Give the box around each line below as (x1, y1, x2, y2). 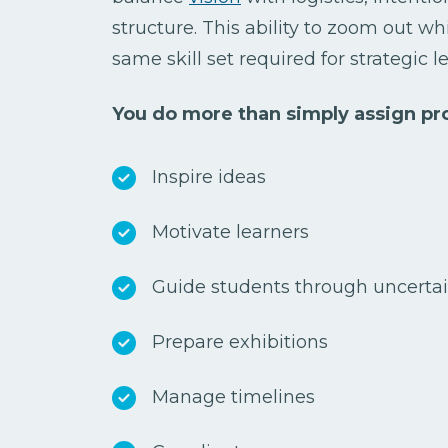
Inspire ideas (152, 165, 266, 188)
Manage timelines (152, 385, 315, 408)
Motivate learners (152, 220, 309, 243)
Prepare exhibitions (152, 330, 328, 353)
